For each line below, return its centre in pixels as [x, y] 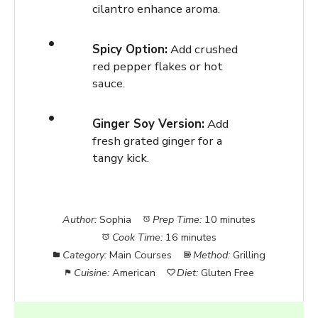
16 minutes [191, 237]
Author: [79, 220]
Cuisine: [92, 273]
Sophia [115, 220]
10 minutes [230, 220]
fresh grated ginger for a [157, 141]
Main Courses [141, 255]
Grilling [250, 255]
